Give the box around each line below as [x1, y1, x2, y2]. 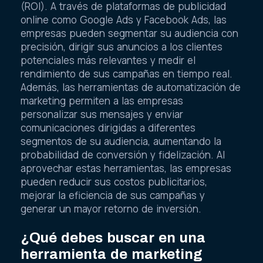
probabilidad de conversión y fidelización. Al [21, 147, 225, 161]
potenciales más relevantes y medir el [21, 53, 195, 67]
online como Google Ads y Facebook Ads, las [21, 12, 227, 26]
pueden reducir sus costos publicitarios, [21, 174, 207, 188]
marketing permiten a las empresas [21, 93, 183, 107]
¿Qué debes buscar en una [21, 230, 205, 245]
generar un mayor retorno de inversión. [21, 201, 201, 215]
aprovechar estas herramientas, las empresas [21, 161, 231, 175]
